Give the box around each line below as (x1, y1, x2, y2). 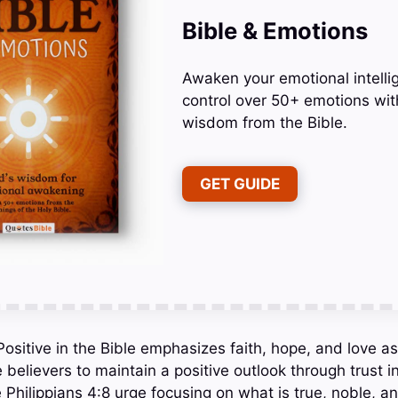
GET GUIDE (199, 174, 280, 193)
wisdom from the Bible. (181, 114, 347, 132)
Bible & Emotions (181, 17, 368, 45)
